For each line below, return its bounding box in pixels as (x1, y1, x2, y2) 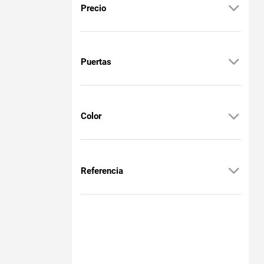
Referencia (81, 165, 123, 176)
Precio (81, 2, 106, 14)
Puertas (81, 56, 111, 67)
